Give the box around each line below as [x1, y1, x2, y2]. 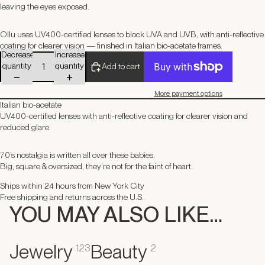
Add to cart [102, 62, 140, 72]
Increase [54, 49, 85, 59]
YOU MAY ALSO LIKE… [9, 201, 222, 227]
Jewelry [9, 240, 72, 263]
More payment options [154, 89, 222, 98]
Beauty [91, 240, 146, 263]
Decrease [1, 49, 34, 59]
